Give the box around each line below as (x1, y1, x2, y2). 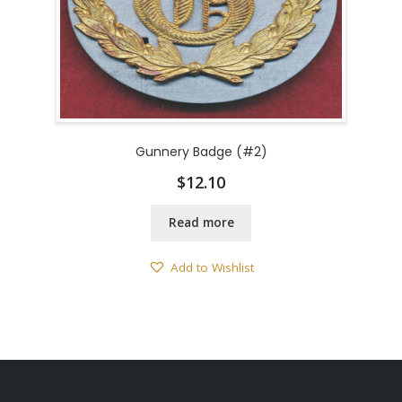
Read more (168, 214, 234, 232)
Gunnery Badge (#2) (135, 142, 267, 161)
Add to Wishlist (170, 258, 254, 275)
